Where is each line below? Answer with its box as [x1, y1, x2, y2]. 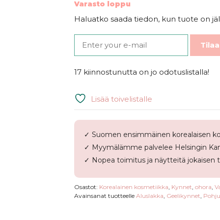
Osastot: [74, 183, 99, 191]
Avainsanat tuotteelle [74, 192, 136, 199]
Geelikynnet [166, 192, 200, 199]
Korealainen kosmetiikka [99, 183, 168, 191]
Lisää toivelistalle [90, 94, 152, 104]
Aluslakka [136, 192, 164, 199]
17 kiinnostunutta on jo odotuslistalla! [74, 67, 209, 77]
